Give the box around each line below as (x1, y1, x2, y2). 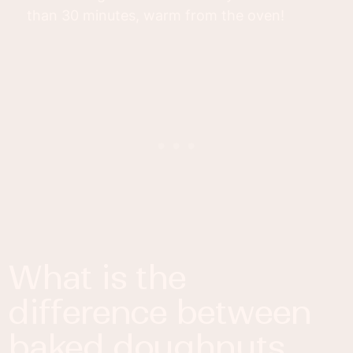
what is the (8, 258, 42, 299)
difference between (8, 292, 311, 333)
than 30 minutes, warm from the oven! (27, 7, 284, 24)
